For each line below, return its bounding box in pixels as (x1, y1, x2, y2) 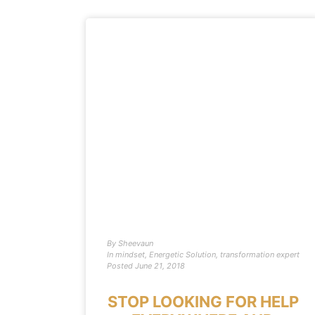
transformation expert (220, 250, 300, 259)
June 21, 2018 (135, 261, 185, 271)
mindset (115, 250, 145, 259)
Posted (107, 261, 133, 271)
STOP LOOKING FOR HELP (107, 292, 299, 311)
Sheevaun (116, 238, 153, 248)
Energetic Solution (149, 250, 216, 259)
